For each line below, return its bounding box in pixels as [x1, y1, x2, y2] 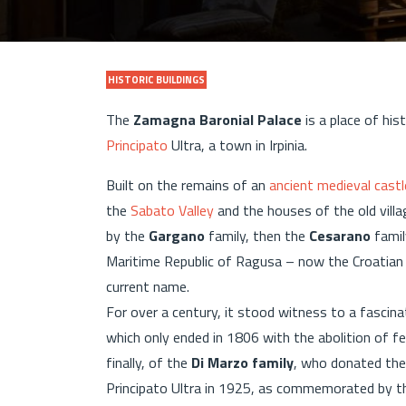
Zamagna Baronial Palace [133, 108, 302, 130]
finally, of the [106, 351, 191, 373]
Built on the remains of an [106, 173, 269, 196]
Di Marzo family [191, 351, 294, 373]
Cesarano [309, 224, 374, 246]
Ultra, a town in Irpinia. [168, 133, 307, 156]
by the [106, 224, 149, 246]
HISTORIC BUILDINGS [108, 72, 205, 87]
